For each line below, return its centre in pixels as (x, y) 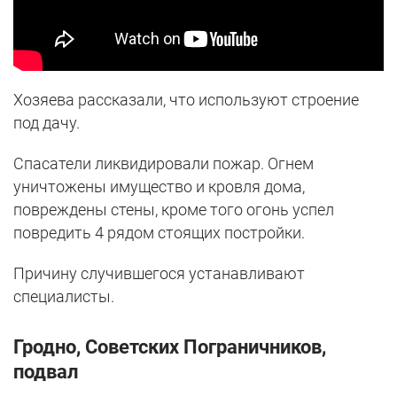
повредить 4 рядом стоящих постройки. (159, 232)
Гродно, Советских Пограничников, (170, 346)
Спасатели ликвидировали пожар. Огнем (163, 163)
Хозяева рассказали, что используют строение (186, 99)
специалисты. (64, 296)
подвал (46, 371)
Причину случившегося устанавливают (159, 273)
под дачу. (47, 122)
